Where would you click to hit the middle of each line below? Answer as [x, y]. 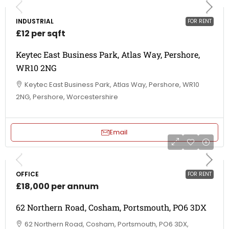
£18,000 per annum [57, 186]
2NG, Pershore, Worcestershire [67, 97]
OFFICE [27, 174]
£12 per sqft [41, 33]
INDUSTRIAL [35, 21]
